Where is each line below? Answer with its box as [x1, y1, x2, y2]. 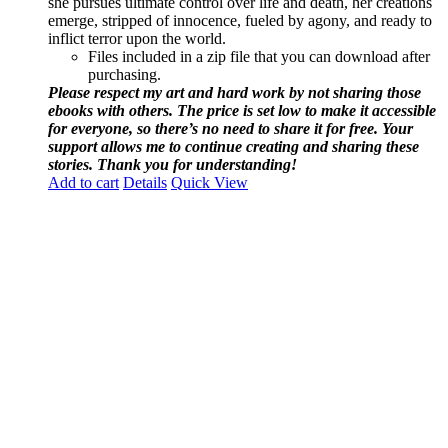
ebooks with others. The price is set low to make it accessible [48, 101, 436, 119]
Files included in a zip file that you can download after [88, 47, 430, 65]
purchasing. [88, 65, 161, 83]
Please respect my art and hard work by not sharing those [48, 83, 421, 101]
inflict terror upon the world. [48, 29, 226, 47]
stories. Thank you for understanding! [48, 155, 297, 173]
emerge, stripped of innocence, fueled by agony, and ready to [48, 11, 432, 29]
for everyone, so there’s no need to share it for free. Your [48, 119, 413, 137]
